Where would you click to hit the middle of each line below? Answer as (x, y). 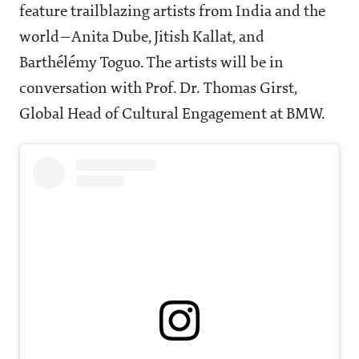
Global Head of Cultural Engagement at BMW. (172, 115)
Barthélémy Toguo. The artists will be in (151, 64)
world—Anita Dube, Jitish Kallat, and (142, 38)
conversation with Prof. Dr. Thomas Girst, (158, 89)
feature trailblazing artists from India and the (172, 12)
